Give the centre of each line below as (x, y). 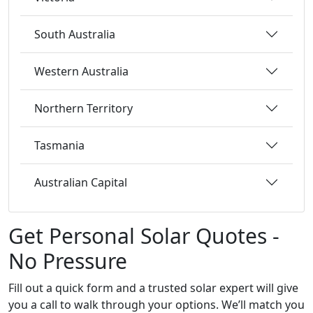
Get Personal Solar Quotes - (144, 236)
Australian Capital (81, 182)
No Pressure (68, 261)
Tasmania (59, 145)
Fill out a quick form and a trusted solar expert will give (153, 288)
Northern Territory (83, 108)
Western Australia (81, 71)
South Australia (75, 34)
